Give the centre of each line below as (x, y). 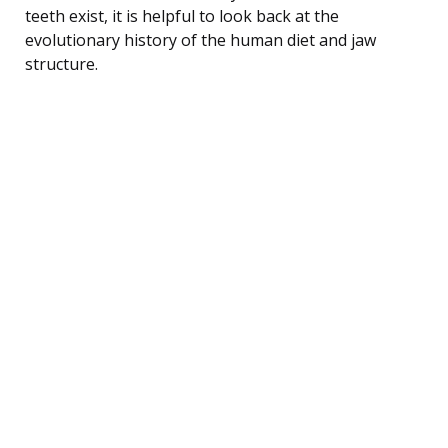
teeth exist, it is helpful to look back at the (182, 15)
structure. (61, 63)
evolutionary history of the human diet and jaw (200, 39)
